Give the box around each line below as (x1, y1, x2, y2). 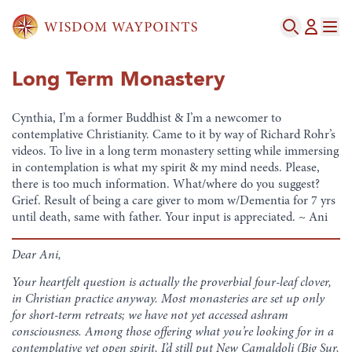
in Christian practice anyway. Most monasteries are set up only (12, 292, 324, 306)
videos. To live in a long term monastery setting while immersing (12, 145, 339, 158)
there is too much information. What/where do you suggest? (12, 178, 320, 191)
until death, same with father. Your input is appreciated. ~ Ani (12, 211, 328, 224)
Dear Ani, (12, 249, 61, 262)
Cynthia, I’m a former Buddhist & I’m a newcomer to (12, 112, 281, 125)
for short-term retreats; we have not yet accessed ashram (12, 309, 288, 322)
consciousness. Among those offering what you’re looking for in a (12, 325, 334, 339)
